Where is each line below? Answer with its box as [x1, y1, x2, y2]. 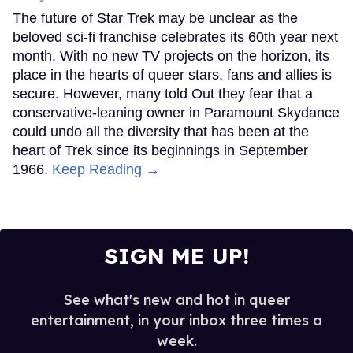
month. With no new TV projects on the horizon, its [13, 47, 329, 64]
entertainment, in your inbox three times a [31, 310, 322, 329]
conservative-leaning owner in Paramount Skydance [13, 104, 340, 121]
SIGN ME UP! [103, 241, 250, 269]
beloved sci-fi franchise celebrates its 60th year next [13, 28, 338, 45]
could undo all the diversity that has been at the [13, 123, 309, 139]
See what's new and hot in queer [63, 290, 290, 309]
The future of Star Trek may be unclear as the [13, 9, 298, 26]
